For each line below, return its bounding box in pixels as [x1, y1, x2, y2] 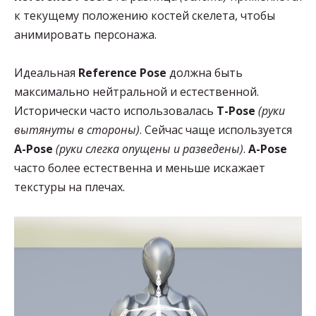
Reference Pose [78, 65, 166, 81]
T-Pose [217, 103, 255, 119]
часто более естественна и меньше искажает [14, 160, 265, 176]
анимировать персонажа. [14, 27, 157, 43]
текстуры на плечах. [14, 179, 125, 195]
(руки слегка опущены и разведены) [56, 141, 243, 157]
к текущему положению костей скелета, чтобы [14, 8, 275, 24]
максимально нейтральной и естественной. [14, 84, 259, 100]
